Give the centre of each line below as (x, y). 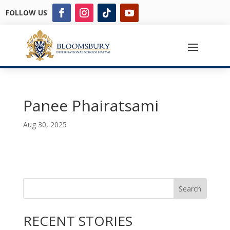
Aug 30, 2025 (45, 124)
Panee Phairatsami (91, 106)
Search (190, 188)
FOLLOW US (27, 12)
